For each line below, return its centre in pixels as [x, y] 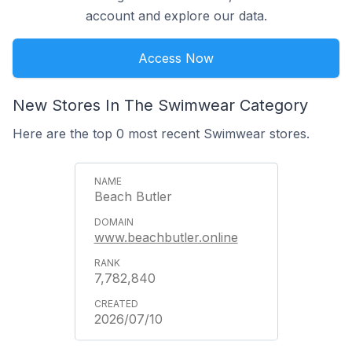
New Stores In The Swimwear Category [160, 105]
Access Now [176, 58]
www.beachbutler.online [166, 237]
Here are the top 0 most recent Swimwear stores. [161, 134]
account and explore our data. [176, 16]
